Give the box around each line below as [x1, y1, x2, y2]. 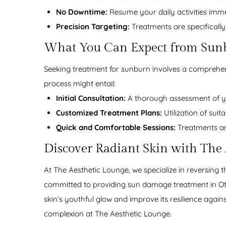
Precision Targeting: [56, 22, 130, 32]
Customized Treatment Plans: [56, 108, 162, 118]
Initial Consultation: [56, 93, 126, 103]
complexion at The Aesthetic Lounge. [44, 209, 172, 219]
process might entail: [44, 79, 116, 89]
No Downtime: [56, 7, 107, 17]
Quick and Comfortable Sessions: [56, 123, 176, 133]
